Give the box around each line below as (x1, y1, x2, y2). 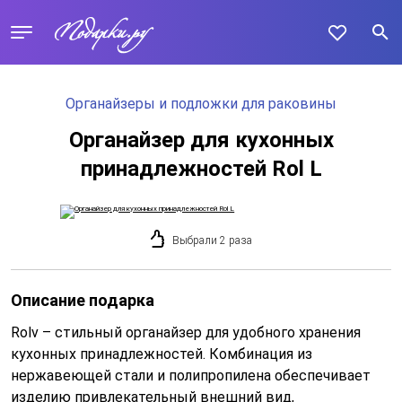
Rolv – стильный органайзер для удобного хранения (11, 324, 361, 341)
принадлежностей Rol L (80, 156, 322, 181)
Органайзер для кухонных (68, 127, 334, 153)
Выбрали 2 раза (171, 233, 252, 247)
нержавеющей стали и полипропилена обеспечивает (11, 367, 371, 384)
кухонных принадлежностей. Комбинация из (11, 345, 312, 363)
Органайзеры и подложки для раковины (66, 95, 336, 112)
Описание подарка (11, 291, 154, 310)
